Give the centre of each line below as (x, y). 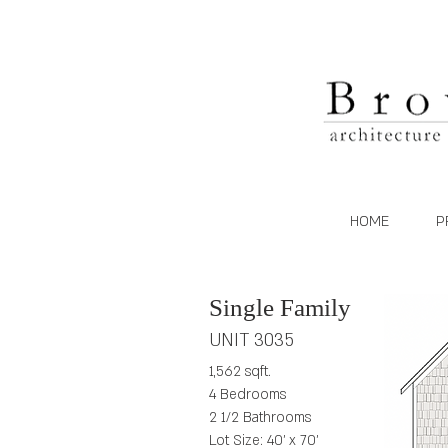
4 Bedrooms (247, 394)
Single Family (280, 307)
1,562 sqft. (240, 371)
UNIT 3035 (251, 340)
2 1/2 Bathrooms (260, 417)
